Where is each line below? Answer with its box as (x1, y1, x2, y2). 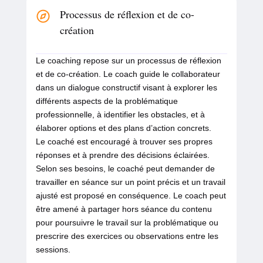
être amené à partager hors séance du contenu (35, 204, 212, 214)
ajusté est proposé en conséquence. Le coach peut (35, 191, 226, 201)
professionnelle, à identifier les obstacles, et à (35, 110, 205, 120)
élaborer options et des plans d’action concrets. (35, 123, 211, 133)
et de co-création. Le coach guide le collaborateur (35, 69, 220, 79)
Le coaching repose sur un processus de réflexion (35, 56, 221, 66)
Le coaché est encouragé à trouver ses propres (35, 137, 213, 147)
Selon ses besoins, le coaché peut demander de (35, 164, 215, 174)
